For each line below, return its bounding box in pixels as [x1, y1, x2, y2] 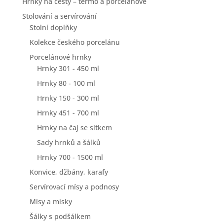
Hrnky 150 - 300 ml [37, 93, 99, 103]
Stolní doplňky [29, 23, 77, 32]
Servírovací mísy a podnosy [29, 182, 119, 191]
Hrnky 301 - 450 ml [37, 64, 99, 73]
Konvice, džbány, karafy [29, 167, 108, 177]
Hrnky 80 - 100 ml [37, 78, 95, 88]
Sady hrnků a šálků [37, 138, 101, 147]
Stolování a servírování [22, 11, 97, 21]
